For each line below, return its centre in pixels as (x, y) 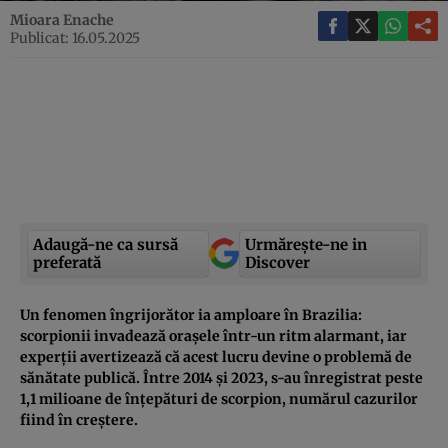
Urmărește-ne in (306, 244)
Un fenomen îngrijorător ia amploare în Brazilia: (191, 314)
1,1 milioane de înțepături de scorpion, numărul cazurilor (219, 398)
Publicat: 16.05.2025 (75, 37)
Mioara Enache (62, 19)
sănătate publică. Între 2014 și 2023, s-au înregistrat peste (221, 377)
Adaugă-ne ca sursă (105, 244)
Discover (277, 262)
